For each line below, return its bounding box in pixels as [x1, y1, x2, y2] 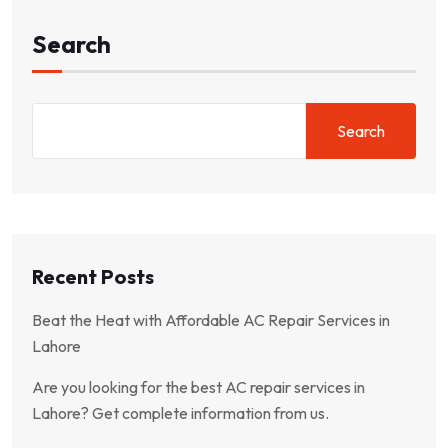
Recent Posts [32, 264, 154, 290]
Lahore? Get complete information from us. [32, 403, 329, 424]
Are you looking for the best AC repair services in [32, 377, 365, 398]
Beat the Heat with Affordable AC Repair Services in [32, 310, 390, 331]
